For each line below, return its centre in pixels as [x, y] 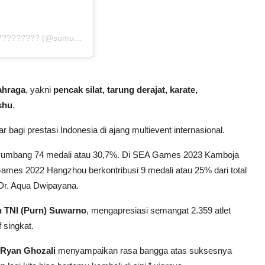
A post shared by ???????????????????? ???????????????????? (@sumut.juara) [78, 38]
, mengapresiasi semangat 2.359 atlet [159, 211]
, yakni [39, 90]
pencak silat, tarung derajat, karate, [125, 90]
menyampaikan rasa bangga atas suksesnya [144, 251]
